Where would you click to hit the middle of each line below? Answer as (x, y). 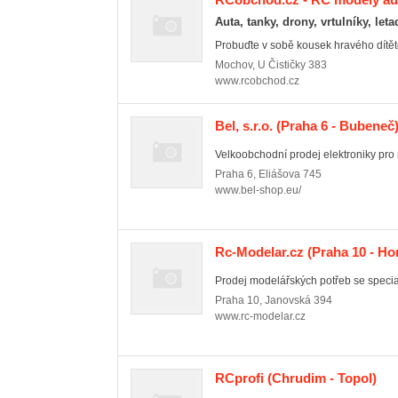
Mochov (234, 65)
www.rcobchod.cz (257, 81)
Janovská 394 (298, 300)
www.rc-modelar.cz (260, 316)
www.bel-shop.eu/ (258, 190)
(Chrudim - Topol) (320, 378)
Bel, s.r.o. (244, 126)
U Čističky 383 (292, 65)
